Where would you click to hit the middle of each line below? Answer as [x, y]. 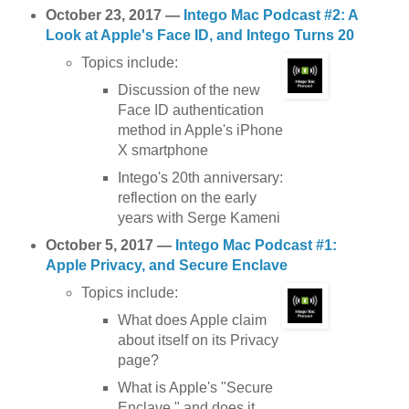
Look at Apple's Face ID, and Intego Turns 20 [199, 36]
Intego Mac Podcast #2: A [270, 16]
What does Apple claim [192, 320]
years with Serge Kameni [199, 218]
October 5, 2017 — [110, 245]
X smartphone [163, 151]
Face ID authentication [190, 110]
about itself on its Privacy [198, 340]
